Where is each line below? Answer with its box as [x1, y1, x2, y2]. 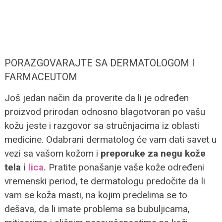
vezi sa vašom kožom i [4, 147, 101, 159]
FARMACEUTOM [4, 70, 80, 83]
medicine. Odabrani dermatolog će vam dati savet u [4, 133, 217, 145]
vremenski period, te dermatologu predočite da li [4, 175, 205, 187]
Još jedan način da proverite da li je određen [4, 92, 189, 104]
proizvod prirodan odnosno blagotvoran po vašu [4, 106, 205, 117]
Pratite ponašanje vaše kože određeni [48, 161, 204, 173]
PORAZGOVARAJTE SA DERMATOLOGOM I [4, 56, 195, 69]
